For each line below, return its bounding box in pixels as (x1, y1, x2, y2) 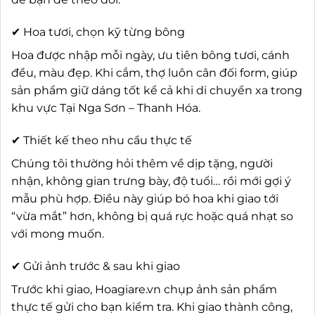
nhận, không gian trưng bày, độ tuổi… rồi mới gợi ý (11, 174, 291, 188)
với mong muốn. (11, 226, 104, 240)
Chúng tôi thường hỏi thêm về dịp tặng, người (11, 156, 273, 170)
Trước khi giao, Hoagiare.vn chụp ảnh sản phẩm (11, 282, 277, 296)
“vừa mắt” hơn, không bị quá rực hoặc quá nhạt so (11, 209, 293, 223)
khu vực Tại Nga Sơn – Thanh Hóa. (11, 101, 200, 115)
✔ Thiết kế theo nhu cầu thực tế (11, 133, 192, 147)
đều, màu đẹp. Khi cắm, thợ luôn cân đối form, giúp (11, 66, 297, 80)
